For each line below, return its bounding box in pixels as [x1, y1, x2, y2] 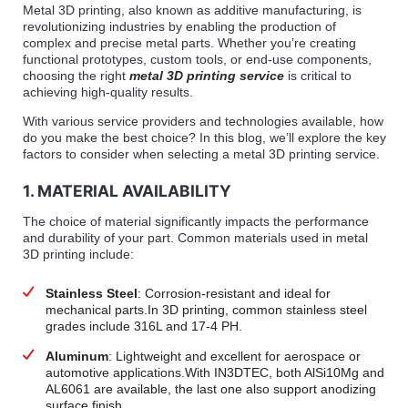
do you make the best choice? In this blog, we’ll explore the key [22, 129, 386, 145]
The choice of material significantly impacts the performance [22, 213, 369, 229]
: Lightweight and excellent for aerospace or [107, 348, 361, 363]
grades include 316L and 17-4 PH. [45, 318, 242, 333]
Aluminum [45, 348, 108, 363]
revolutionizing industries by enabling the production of [22, 18, 336, 34]
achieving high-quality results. [22, 84, 193, 99]
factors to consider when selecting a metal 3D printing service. [22, 146, 380, 161]
